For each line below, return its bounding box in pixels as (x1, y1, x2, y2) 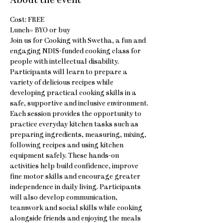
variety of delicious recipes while (10, 79, 115, 87)
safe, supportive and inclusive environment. (10, 100, 148, 108)
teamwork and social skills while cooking (10, 205, 144, 212)
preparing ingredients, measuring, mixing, (10, 131, 148, 139)
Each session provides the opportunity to (10, 111, 143, 118)
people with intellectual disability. (10, 58, 120, 66)
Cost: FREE (10, 16, 44, 24)
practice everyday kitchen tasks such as (10, 121, 140, 128)
